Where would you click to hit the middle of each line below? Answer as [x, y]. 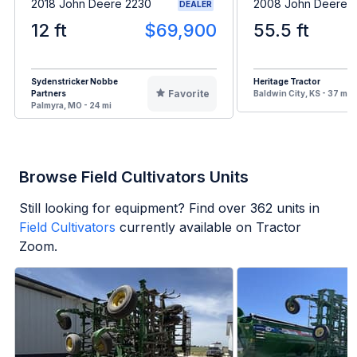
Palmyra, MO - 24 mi [71, 105]
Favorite [188, 93]
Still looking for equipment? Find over [135, 208]
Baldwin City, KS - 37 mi [302, 93]
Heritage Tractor [287, 81]
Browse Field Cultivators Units [134, 177]
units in [296, 208]
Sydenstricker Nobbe [75, 81]
